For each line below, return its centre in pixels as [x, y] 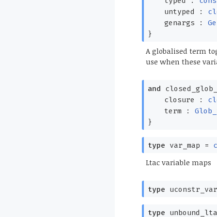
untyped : [186, 12]
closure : [186, 100]
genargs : [186, 23]
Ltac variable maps [178, 162]
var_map [182, 146]
